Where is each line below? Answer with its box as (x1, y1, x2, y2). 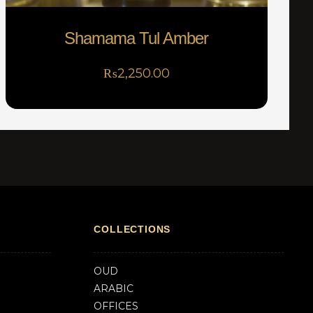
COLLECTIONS (94, 223, 171, 235)
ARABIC (94, 282, 134, 295)
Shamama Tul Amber (64, 28, 209, 48)
